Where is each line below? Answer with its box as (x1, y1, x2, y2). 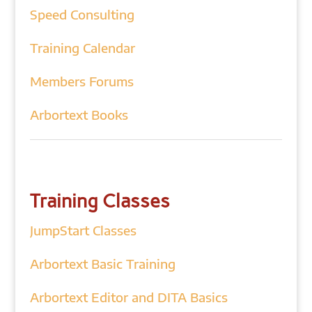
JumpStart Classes (29, 222, 136, 238)
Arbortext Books (29, 107, 128, 123)
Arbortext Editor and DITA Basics (29, 289, 228, 305)
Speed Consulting (29, 6, 134, 22)
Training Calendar (29, 40, 135, 56)
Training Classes (29, 189, 170, 212)
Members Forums (29, 73, 134, 89)
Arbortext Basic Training (29, 256, 175, 272)
